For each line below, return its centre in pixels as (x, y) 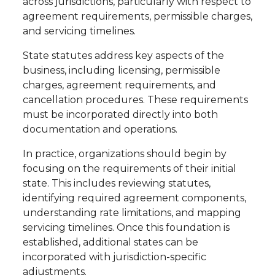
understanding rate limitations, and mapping (132, 213)
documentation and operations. (100, 130)
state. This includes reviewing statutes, (116, 184)
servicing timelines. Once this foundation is (126, 228)
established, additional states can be (110, 242)
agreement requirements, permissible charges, (137, 17)
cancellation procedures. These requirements (135, 100)
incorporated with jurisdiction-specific (114, 257)
